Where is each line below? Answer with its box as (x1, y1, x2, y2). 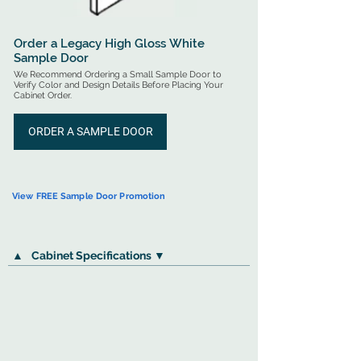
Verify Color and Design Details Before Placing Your (14, 80, 223, 90)
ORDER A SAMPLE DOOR (27, 125, 153, 138)
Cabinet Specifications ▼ (31, 248, 165, 262)
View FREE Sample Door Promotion (12, 191, 166, 201)
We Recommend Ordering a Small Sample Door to (14, 69, 222, 80)
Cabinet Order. (14, 90, 72, 101)
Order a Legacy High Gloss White (14, 36, 205, 51)
